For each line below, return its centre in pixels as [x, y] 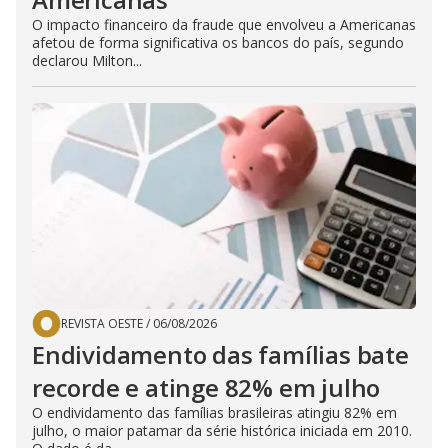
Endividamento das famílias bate [220, 354]
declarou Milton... [87, 60]
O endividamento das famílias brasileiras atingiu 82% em [214, 412]
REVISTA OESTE [102, 323]
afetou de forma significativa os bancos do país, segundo [218, 42]
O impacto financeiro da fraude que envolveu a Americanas [224, 24]
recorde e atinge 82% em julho [206, 387]
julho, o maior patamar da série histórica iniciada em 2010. [222, 430]
